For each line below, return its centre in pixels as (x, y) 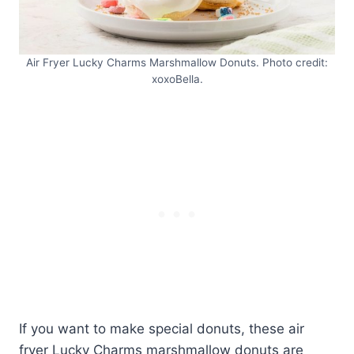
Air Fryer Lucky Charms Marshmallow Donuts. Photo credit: (177, 62)
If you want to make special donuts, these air (162, 328)
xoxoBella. (177, 79)
